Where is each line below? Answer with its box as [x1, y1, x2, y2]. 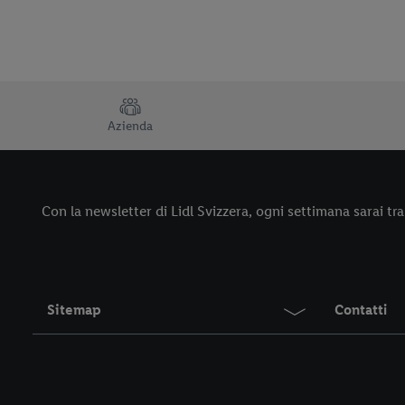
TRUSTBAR [10, 96, 80, 114]
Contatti [334, 301, 387, 319]
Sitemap [47, 301, 101, 319]
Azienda [108, 118, 153, 135]
